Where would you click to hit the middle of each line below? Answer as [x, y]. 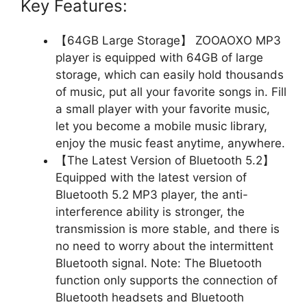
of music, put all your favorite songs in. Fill [171, 91]
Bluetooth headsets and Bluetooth [150, 297]
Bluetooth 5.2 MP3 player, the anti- [152, 194]
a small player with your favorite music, [163, 109]
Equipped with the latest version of [151, 177]
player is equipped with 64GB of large [159, 57]
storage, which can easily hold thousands [170, 74]
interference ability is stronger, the [150, 211]
